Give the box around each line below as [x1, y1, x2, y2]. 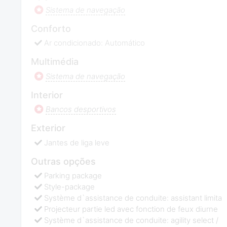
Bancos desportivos [46, 104, 117, 115]
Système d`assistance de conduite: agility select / [44, 215, 219, 225]
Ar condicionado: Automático [44, 38, 145, 48]
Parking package [44, 171, 102, 181]
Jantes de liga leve [44, 137, 110, 147]
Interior [30, 89, 63, 100]
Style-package [44, 182, 95, 192]
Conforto [30, 23, 71, 34]
